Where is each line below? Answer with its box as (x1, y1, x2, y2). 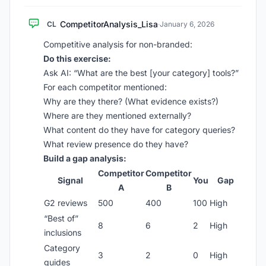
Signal (58, 175, 83, 185)
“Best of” (44, 213, 78, 223)
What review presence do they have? (43, 139, 188, 149)
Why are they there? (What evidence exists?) (43, 96, 218, 106)
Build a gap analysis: (43, 153, 126, 163)
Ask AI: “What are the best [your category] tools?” (43, 68, 239, 78)
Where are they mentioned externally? (43, 110, 191, 121)
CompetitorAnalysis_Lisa (60, 19, 158, 29)
